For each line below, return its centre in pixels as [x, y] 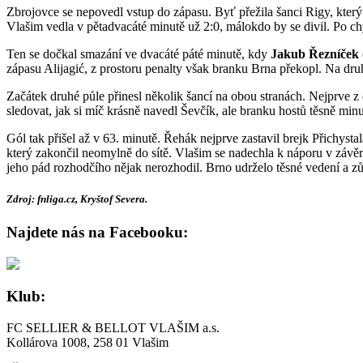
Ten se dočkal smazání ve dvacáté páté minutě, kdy [139, 53]
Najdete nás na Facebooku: [97, 233]
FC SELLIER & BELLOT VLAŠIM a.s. [113, 328]
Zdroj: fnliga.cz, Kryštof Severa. [77, 199]
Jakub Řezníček [315, 53]
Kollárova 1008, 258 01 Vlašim [88, 343]
